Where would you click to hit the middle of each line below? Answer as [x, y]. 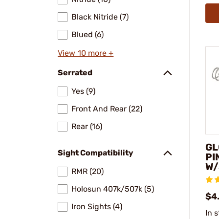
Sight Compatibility [96, 153]
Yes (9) [83, 91]
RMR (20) [88, 171]
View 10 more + [86, 53]
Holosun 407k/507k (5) [113, 189]
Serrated [75, 73]
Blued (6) [88, 34]
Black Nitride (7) [100, 17]
